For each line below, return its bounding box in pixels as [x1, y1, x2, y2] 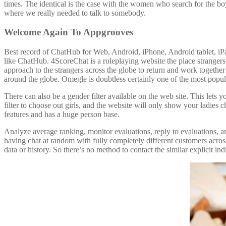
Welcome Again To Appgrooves [4, 27, 133, 38]
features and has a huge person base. [4, 110, 120, 119]
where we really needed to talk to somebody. [4, 8, 146, 17]
